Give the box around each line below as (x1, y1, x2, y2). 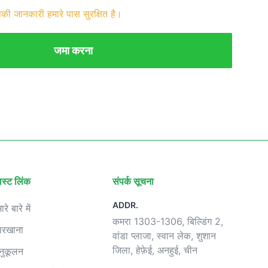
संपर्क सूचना (112, 175, 154, 188)
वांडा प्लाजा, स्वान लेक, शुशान (112, 230, 216, 242)
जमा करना (53, 44, 93, 57)
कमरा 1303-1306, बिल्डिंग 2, (112, 215, 223, 228)
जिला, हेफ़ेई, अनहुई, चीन (112, 244, 197, 257)
